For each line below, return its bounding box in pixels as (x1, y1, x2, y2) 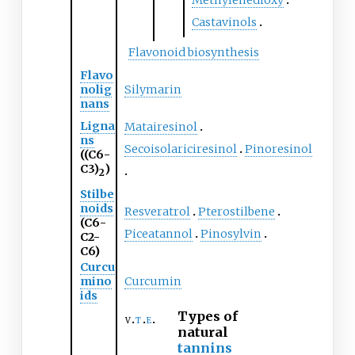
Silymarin (124, 82, 181, 97)
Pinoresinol (244, 142, 312, 157)
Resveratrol (124, 204, 190, 219)
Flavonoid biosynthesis (128, 45, 259, 60)
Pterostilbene (197, 204, 275, 219)
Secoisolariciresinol (124, 142, 237, 157)
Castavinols (191, 15, 257, 30)
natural (177, 324, 228, 341)
